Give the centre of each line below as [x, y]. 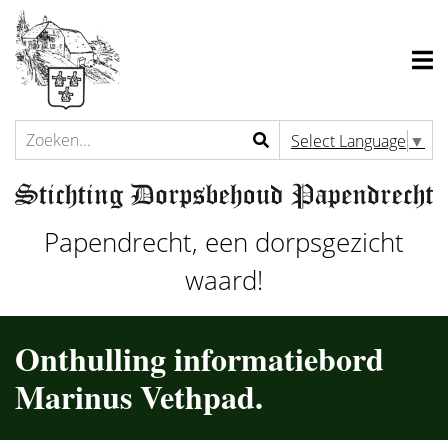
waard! [224, 280]
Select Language [348, 140]
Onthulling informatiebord [199, 358]
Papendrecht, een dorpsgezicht [224, 242]
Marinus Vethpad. [139, 396]
